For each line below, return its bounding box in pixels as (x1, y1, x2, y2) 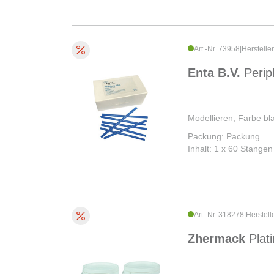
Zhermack (188, 232, 249, 246)
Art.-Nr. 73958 (194, 45, 240, 54)
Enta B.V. (188, 66, 244, 80)
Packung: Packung (188, 131, 260, 142)
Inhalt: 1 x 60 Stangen (188, 144, 273, 154)
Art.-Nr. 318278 (194, 210, 244, 220)
